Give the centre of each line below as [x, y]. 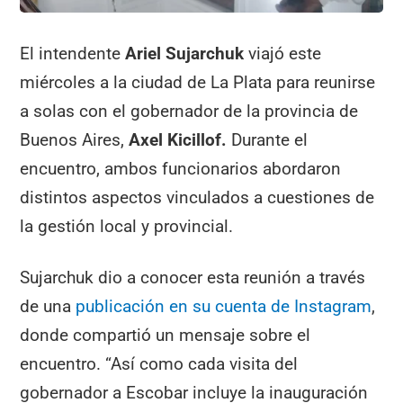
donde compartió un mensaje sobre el [166, 335]
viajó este [283, 53]
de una [48, 306]
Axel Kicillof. [178, 139]
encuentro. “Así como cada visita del [159, 363]
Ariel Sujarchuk [185, 53]
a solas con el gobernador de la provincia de [189, 111]
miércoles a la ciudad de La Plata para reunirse [198, 82]
